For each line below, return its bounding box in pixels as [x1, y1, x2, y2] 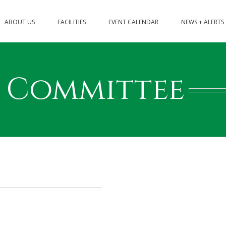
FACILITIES [58, 17, 86, 26]
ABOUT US [5, 17, 35, 26]
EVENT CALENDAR [108, 17, 158, 26]
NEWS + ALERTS [181, 17, 224, 26]
